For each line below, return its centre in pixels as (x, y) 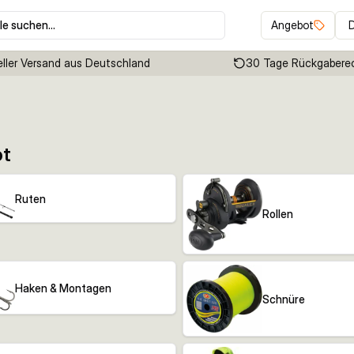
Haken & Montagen (63, 288)
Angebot (292, 25)
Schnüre (283, 299)
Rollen (277, 214)
